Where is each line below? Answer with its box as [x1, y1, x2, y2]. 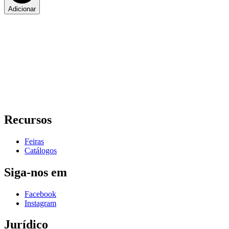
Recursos [4, 112, 52, 126]
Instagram [25, 198, 56, 208]
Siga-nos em [4, 165, 67, 179]
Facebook [25, 189, 56, 198]
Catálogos [25, 146, 57, 155]
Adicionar [8, 5, 36, 13]
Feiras [25, 136, 44, 146]
